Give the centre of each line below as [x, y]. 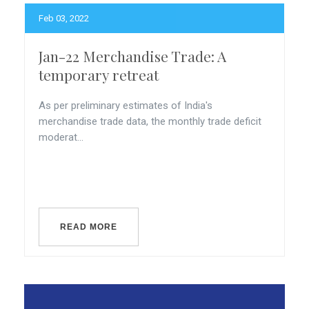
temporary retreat [99, 74]
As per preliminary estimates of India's [126, 106]
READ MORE [89, 227]
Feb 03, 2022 [64, 18]
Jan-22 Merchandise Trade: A [132, 56]
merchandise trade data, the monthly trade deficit [150, 121]
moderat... [61, 137]
